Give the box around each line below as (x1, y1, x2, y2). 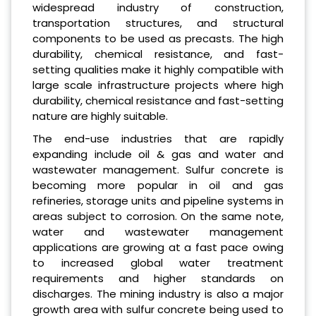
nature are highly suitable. (32, 108, 168, 123)
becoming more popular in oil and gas (32, 177, 284, 193)
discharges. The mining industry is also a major (32, 286, 284, 301)
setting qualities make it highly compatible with (32, 61, 284, 77)
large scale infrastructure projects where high (32, 77, 284, 92)
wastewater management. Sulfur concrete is (32, 162, 284, 177)
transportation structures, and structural (32, 15, 284, 30)
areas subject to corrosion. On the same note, (32, 208, 284, 224)
